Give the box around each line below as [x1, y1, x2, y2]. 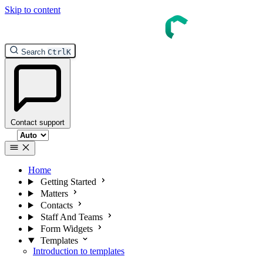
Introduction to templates [33, 246, 124, 256]
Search [21, 48, 45, 56]
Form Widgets [40, 224, 93, 234]
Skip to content [5, 5, 60, 15]
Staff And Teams [40, 212, 103, 222]
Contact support [11, 118, 65, 127]
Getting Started [40, 177, 96, 187]
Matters [40, 188, 68, 198]
